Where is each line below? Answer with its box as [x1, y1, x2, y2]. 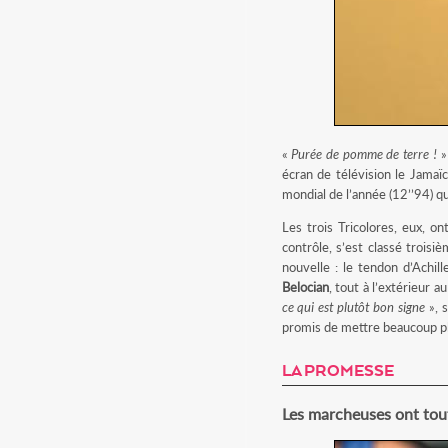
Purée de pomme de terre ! [291, 146, 437, 162]
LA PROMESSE [281, 359, 394, 381]
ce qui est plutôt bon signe [281, 299, 426, 315]
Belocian [281, 279, 329, 295]
